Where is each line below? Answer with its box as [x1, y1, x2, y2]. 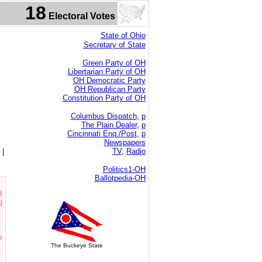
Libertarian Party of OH [67, 67, 146, 76]
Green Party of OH [82, 58, 146, 67]
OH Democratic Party [73, 76, 146, 85]
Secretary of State [83, 40, 146, 49]
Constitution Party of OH [62, 94, 146, 102]
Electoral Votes [46, 11, 118, 21]
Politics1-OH [102, 165, 146, 174]
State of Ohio [100, 31, 146, 40]
